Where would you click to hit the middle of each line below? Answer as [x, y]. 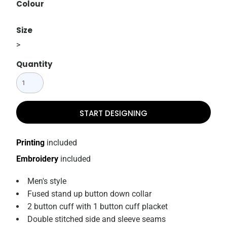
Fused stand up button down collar [90, 194]
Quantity [34, 64]
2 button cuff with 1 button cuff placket [98, 207]
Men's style [47, 181]
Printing [31, 143]
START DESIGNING [113, 113]
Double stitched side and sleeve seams [97, 219]
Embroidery [37, 159]
